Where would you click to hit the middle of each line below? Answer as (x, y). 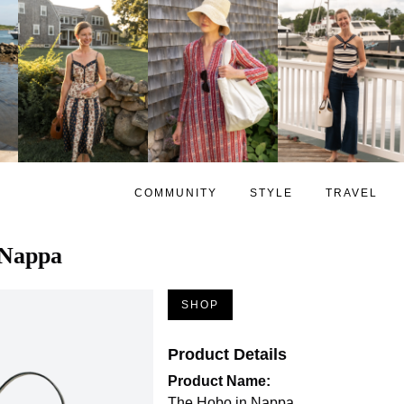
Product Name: (219, 381)
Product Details (227, 354)
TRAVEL (352, 193)
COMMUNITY (176, 193)
